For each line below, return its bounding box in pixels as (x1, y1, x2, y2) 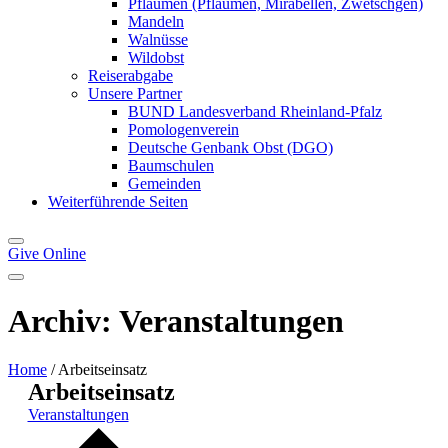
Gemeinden (128, 175, 201, 193)
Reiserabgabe (88, 67, 173, 85)
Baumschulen (128, 157, 214, 175)
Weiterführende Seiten (48, 193, 188, 211)
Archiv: (8, 302, 119, 339)
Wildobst (128, 49, 184, 67)
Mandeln (128, 13, 184, 31)
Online (43, 245, 86, 263)
